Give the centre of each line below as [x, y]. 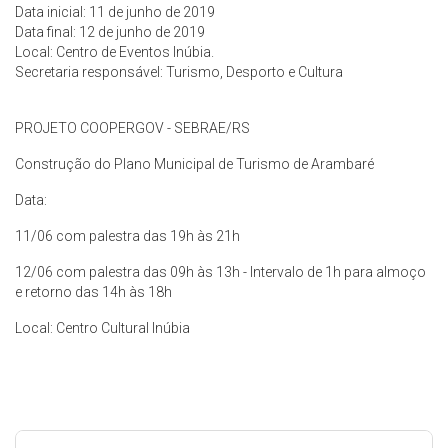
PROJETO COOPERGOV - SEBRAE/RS [132, 128]
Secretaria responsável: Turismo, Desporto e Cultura [179, 72]
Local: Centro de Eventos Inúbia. [114, 52]
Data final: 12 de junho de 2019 [110, 32]
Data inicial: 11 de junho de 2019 [115, 12]
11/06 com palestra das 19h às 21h [127, 236]
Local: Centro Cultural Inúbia [102, 328]
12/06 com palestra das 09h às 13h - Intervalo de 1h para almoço [220, 272]
